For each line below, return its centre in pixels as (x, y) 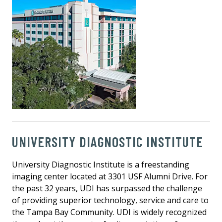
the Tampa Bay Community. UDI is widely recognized (109, 212)
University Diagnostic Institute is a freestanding (101, 164)
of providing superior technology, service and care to (110, 200)
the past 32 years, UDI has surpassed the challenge (107, 188)
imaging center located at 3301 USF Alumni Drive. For (110, 176)
